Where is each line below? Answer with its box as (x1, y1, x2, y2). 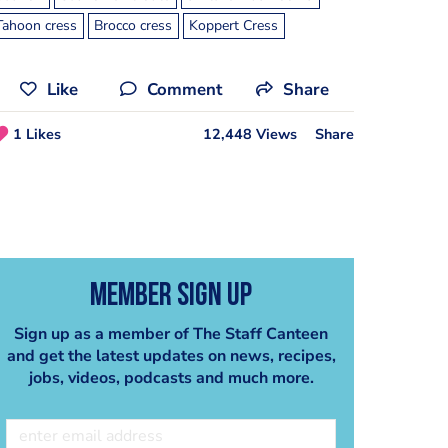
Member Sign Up (90, 280, 252, 313)
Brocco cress (94, 15, 173, 35)
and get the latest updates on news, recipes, (6, 344, 336, 367)
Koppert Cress (189, 15, 279, 35)
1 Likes (12, 124, 61, 145)
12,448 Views (202, 124, 297, 145)
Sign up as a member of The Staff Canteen (14, 322, 328, 345)
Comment (147, 77, 222, 101)
